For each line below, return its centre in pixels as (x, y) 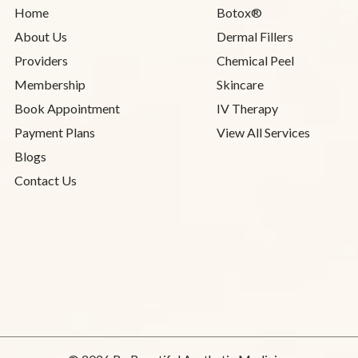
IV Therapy (247, 108)
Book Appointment (67, 108)
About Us (40, 36)
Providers (41, 60)
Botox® (239, 12)
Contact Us (45, 180)
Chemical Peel (255, 60)
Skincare (240, 84)
